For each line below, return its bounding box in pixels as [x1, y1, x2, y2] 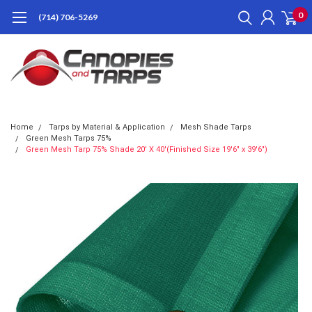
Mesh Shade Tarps [180, 123, 251, 132]
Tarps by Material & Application [49, 123, 165, 132]
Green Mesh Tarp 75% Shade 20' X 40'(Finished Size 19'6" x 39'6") [26, 145, 267, 154]
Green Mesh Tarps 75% [26, 134, 111, 143]
